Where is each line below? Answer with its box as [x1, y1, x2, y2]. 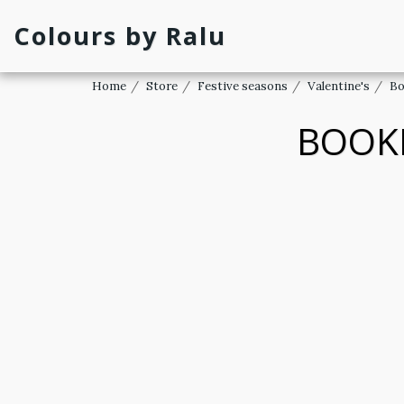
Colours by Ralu [14, 19, 226, 52]
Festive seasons [197, 78, 288, 94]
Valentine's [308, 78, 370, 94]
